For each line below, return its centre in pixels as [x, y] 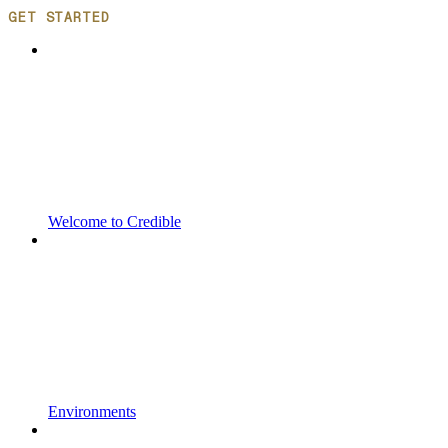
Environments [92, 411]
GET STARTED [58, 18]
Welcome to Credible [114, 221]
